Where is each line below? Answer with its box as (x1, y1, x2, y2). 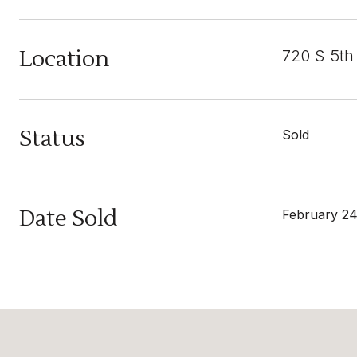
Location (19, 45, 109, 73)
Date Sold (19, 204, 117, 233)
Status (19, 124, 85, 153)
